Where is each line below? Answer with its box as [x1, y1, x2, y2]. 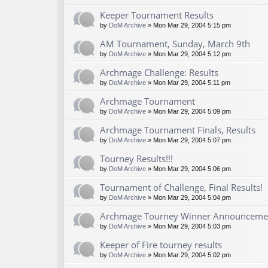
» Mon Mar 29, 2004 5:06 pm [146, 165, 231, 173]
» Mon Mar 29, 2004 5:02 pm [146, 251, 231, 259]
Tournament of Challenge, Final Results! [100, 181, 263, 194]
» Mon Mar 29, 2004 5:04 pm [146, 194, 231, 202]
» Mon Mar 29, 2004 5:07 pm [146, 136, 231, 144]
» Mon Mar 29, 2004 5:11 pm [146, 79, 230, 87]
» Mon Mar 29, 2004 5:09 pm [146, 108, 231, 115]
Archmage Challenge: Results [100, 66, 218, 79]
